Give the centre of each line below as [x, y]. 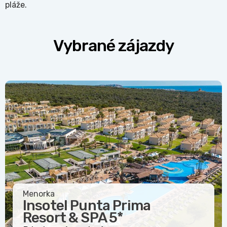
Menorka [39, 194]
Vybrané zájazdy [113, 46]
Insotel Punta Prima [87, 206]
